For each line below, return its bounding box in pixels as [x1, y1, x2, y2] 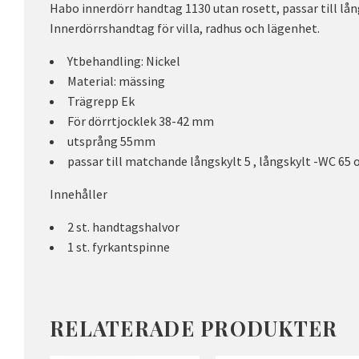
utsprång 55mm [67, 132, 155, 149]
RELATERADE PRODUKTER [50, 314, 338, 342]
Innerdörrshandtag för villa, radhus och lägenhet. [50, 19, 320, 36]
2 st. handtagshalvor [67, 218, 182, 235]
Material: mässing [67, 72, 165, 89]
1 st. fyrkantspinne [67, 238, 170, 255]
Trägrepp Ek [67, 92, 135, 109]
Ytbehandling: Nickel [67, 52, 180, 69]
